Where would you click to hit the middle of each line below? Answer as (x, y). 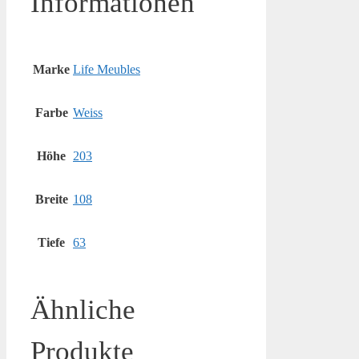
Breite (51, 200)
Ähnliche (83, 309)
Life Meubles (107, 70)
